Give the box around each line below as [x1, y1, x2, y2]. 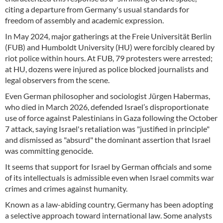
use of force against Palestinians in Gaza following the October [5, 113, 218, 123]
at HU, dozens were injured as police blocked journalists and [5, 64, 209, 74]
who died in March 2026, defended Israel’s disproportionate [5, 102, 209, 112]
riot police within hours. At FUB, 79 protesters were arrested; [5, 53, 213, 63]
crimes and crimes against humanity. [5, 184, 130, 194]
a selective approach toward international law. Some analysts [5, 211, 212, 221]
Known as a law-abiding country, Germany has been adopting [5, 200, 213, 210]
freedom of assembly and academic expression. [5, 15, 164, 25]
